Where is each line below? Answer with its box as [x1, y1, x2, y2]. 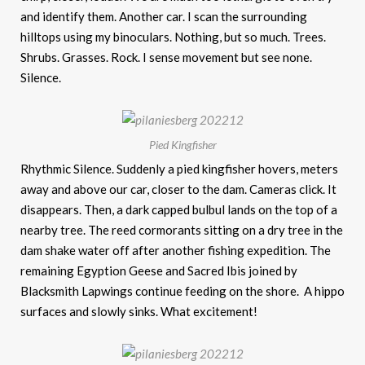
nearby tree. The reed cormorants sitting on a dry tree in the [20, 222, 343, 237]
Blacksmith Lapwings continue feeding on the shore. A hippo [20, 283, 345, 298]
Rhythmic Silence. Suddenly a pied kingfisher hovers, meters [20, 161, 338, 176]
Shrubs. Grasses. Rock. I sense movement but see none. [20, 50, 312, 65]
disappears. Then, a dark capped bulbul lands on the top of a [20, 201, 337, 217]
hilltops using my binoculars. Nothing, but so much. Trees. [20, 29, 326, 45]
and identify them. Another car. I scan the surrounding [20, 9, 307, 24]
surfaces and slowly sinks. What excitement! [20, 303, 257, 319]
